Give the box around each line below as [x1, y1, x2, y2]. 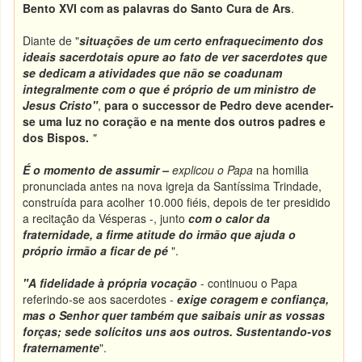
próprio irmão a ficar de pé [23, 242, 169, 259]
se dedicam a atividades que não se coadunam [23, 65, 283, 81]
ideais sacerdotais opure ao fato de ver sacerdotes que [23, 48, 328, 65]
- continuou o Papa [197, 275, 298, 291]
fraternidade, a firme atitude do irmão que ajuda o [23, 226, 297, 242]
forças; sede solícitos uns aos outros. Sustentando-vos [23, 323, 332, 339]
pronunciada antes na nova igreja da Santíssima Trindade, [23, 178, 322, 194]
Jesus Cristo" [23, 97, 99, 113]
